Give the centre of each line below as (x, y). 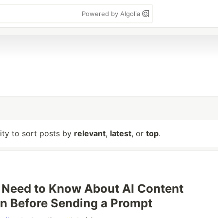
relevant (90, 133)
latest (121, 133)
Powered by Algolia (112, 14)
